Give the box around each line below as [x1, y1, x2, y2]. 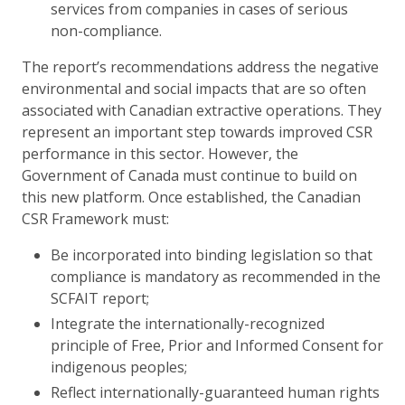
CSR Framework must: [22, 208, 169, 229]
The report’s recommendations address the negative [22, 56, 379, 77]
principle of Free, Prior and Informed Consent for [51, 334, 383, 355]
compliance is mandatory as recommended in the [51, 266, 381, 287]
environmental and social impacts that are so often [22, 78, 366, 99]
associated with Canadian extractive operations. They [22, 99, 381, 120]
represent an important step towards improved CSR [22, 121, 372, 142]
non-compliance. [51, 20, 162, 41]
